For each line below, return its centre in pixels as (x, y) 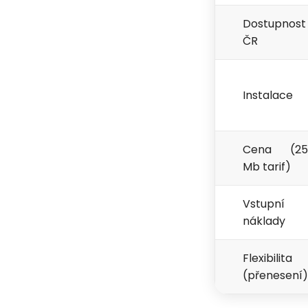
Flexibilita (267, 258)
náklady (264, 221)
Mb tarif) (267, 167)
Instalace (268, 96)
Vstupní (264, 204)
